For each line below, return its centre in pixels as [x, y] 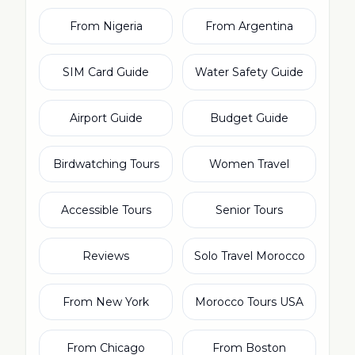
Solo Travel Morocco [249, 256]
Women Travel [249, 164]
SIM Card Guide [106, 72]
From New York [106, 302]
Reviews [106, 256]
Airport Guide [106, 118]
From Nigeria [106, 26]
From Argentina [249, 26]
